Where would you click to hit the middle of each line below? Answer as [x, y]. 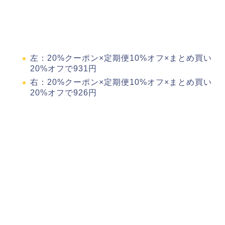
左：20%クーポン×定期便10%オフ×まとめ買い [121, 58]
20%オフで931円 [64, 69]
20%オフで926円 [64, 92]
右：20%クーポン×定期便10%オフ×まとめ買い [121, 82]
